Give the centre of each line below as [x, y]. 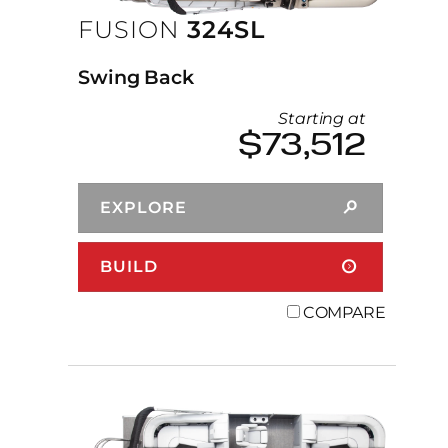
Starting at [322, 119]
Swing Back [136, 76]
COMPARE [344, 313]
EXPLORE [143, 208]
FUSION [129, 29]
